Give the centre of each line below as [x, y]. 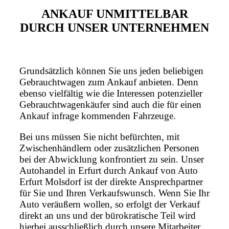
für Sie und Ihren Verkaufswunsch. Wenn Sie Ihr [114, 193]
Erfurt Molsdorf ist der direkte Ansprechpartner [111, 182]
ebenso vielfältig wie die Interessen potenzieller [111, 94]
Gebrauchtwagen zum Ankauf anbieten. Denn [109, 82]
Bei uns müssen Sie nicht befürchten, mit [99, 137]
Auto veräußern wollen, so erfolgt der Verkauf [110, 204]
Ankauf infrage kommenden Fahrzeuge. [98, 116]
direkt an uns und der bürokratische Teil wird [108, 216]
